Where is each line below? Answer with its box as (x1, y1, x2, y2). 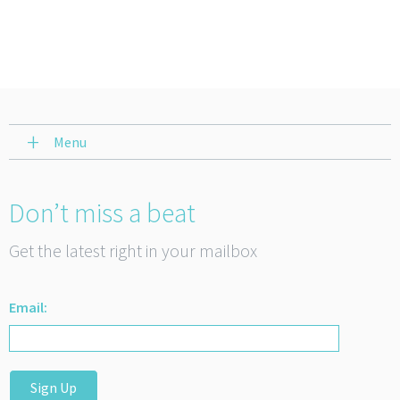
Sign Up (30, 379, 77, 397)
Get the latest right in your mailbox (9, 239, 257, 262)
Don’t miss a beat (9, 196, 196, 230)
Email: (9, 298, 47, 317)
